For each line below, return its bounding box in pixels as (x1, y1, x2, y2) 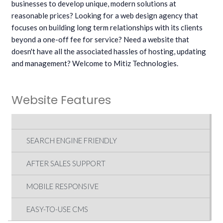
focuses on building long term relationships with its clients (11, 22, 203, 32)
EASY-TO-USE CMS (26, 204, 88, 214)
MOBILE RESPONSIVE (26, 181, 99, 191)
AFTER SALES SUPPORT (26, 158, 106, 168)
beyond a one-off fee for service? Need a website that (11, 34, 189, 44)
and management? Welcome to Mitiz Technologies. (11, 58, 178, 68)
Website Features (11, 91, 111, 108)
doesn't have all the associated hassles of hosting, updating (11, 46, 206, 56)
